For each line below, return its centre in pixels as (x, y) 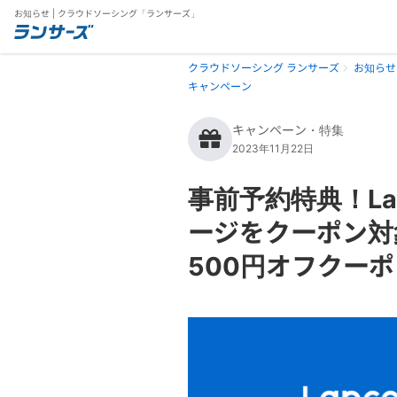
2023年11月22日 (273, 148)
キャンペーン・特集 (288, 130)
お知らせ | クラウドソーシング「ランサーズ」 (107, 13)
